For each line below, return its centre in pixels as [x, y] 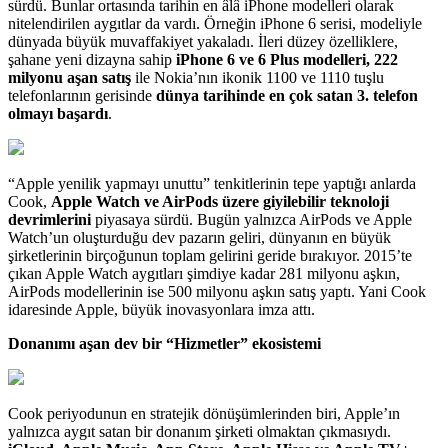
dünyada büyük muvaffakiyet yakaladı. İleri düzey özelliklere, [203, 41]
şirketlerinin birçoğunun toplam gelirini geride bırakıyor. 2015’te [210, 255]
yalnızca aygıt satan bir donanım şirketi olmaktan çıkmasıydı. [199, 431]
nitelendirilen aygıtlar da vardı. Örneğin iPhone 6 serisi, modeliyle [215, 23]
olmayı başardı [58, 113]
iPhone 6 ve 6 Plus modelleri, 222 [287, 59]
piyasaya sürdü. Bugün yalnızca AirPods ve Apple [251, 219]
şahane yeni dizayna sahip [92, 59]
